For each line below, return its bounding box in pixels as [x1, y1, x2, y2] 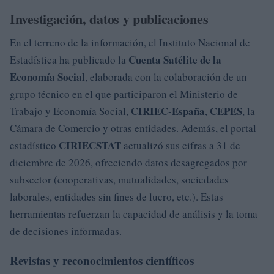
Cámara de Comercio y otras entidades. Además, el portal [10, 121, 256, 135]
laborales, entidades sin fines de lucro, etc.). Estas [10, 190, 223, 204]
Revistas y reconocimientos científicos [10, 252, 194, 268]
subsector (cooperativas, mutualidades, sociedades [10, 172, 229, 187]
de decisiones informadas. [10, 224, 122, 238]
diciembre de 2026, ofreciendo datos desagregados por [10, 155, 247, 169]
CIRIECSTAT [59, 138, 121, 153]
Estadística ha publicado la [10, 53, 128, 67]
